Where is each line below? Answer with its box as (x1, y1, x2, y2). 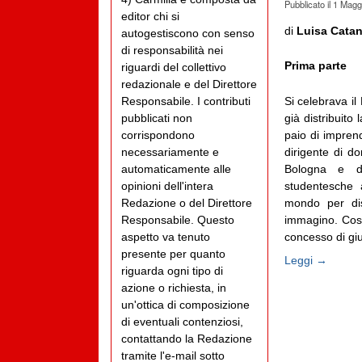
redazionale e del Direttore (121, 78, 257, 91)
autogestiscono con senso (121, 27, 255, 40)
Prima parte (284, 59, 350, 73)
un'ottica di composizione (121, 298, 250, 312)
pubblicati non (121, 112, 192, 125)
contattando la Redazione (121, 332, 252, 346)
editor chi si (121, 10, 179, 23)
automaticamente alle (121, 162, 231, 176)
